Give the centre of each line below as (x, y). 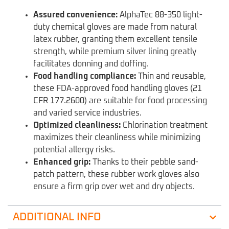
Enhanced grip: (62, 162)
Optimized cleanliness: (77, 125)
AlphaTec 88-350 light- (160, 15)
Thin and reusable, (171, 76)
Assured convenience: (75, 15)
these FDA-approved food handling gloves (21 (118, 89)
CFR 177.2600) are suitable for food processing (120, 101)
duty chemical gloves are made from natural (115, 27)
